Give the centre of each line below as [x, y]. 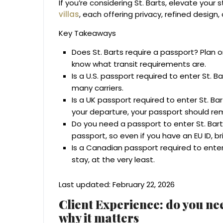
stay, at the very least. [113, 160]
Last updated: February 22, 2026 [117, 185]
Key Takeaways [87, 33]
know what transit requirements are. [139, 64]
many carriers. [98, 88]
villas [69, 14]
